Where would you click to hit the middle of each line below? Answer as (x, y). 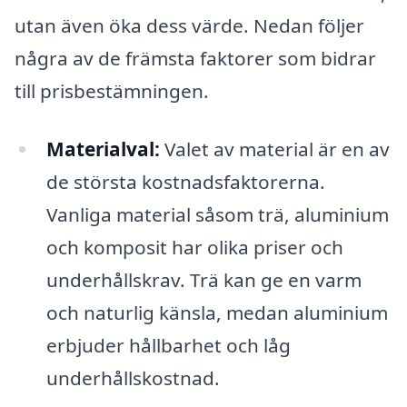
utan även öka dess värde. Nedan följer (189, 25)
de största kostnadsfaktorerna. (185, 181)
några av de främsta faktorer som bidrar (195, 58)
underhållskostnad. (133, 377)
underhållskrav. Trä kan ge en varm (203, 279)
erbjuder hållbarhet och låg (168, 345)
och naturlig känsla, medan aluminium (217, 312)
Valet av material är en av (274, 149)
